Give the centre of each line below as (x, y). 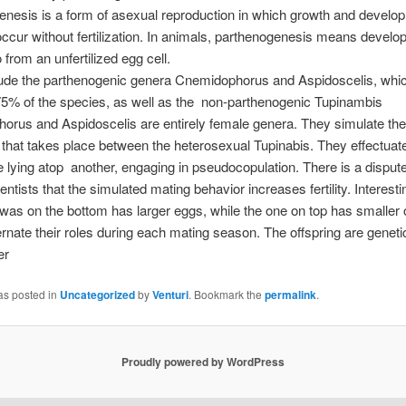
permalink (290, 295)
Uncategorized (97, 295)
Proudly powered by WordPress (203, 362)
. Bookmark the (226, 295)
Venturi (170, 295)
